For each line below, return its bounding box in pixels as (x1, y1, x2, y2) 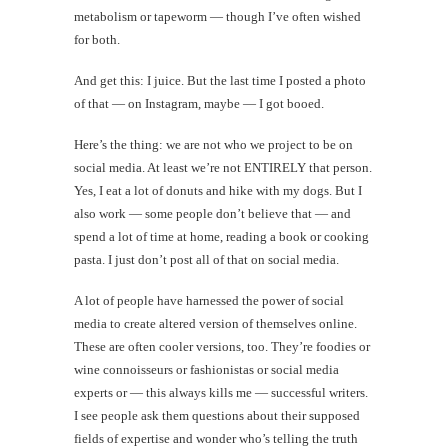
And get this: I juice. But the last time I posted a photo (74, 72, 366, 88)
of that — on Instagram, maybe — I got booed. (74, 95, 324, 111)
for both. (74, 31, 120, 47)
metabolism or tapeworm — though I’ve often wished (74, 8, 361, 24)
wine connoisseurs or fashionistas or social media (74, 361, 339, 377)
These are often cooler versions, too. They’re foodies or (74, 338, 370, 354)
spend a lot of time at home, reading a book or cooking (74, 228, 369, 244)
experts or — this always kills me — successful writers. (74, 384, 368, 400)
